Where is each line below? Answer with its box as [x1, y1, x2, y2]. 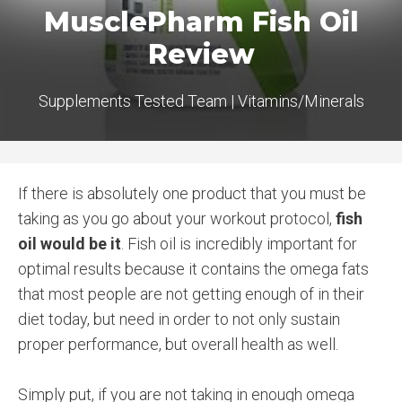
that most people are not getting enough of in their [18, 284, 364, 303]
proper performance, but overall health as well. [18, 334, 338, 354]
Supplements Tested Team [38, 91, 227, 110]
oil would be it [18, 233, 121, 253]
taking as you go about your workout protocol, [18, 208, 336, 228]
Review [147, 37, 255, 71]
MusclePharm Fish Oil [43, 4, 359, 39]
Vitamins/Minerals [237, 91, 364, 110]
